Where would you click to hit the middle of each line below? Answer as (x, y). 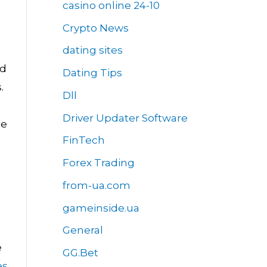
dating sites (92, 50)
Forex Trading (98, 163)
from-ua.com (96, 185)
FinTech (83, 140)
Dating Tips (92, 73)
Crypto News (95, 28)
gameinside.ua (101, 208)
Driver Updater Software (125, 118)
